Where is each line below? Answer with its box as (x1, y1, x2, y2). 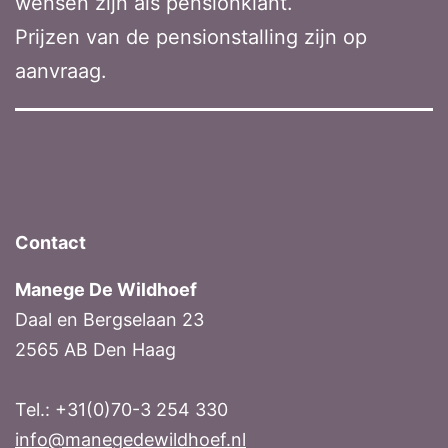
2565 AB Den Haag (15, 339, 176, 361)
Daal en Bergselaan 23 (15, 309, 204, 331)
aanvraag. (15, 58, 107, 83)
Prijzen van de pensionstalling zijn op (15, 24, 367, 49)
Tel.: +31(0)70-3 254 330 (15, 399, 228, 421)
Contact (15, 232, 86, 254)
